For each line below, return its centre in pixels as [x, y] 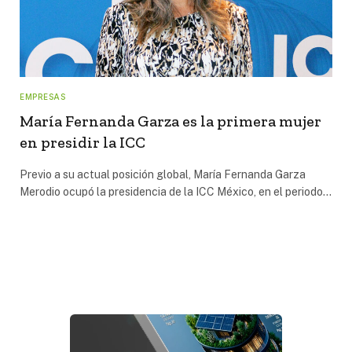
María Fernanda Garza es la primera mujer [170, 121]
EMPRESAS [42, 96]
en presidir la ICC [82, 142]
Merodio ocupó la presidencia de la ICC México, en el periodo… [176, 191]
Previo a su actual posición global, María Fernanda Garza [163, 174]
